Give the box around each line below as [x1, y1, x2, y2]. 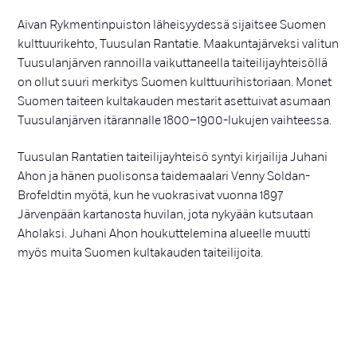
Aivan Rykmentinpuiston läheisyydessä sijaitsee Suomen [18, 17, 327, 32]
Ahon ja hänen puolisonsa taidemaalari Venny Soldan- [18, 169, 311, 184]
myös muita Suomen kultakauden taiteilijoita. [18, 245, 264, 261]
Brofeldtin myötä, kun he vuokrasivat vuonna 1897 [18, 188, 284, 203]
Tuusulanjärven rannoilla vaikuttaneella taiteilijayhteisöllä [18, 55, 328, 70]
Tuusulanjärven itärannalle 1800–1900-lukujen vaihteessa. [18, 112, 332, 127]
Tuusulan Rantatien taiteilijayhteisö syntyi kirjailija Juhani [18, 150, 328, 165]
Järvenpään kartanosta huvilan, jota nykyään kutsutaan [18, 207, 314, 222]
